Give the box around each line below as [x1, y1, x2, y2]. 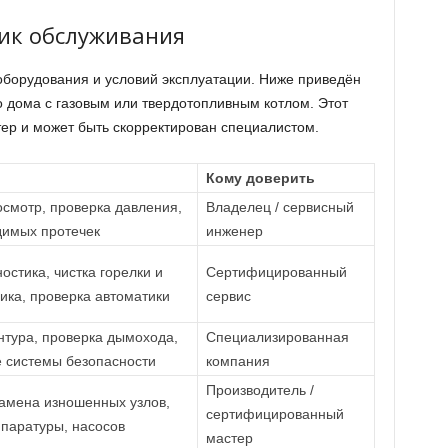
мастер [205, 430, 253, 446]
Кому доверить [205, 170, 315, 186]
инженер [205, 223, 263, 239]
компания [205, 353, 270, 369]
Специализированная [205, 329, 349, 345]
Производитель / [205, 382, 314, 398]
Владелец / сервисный [205, 199, 354, 215]
